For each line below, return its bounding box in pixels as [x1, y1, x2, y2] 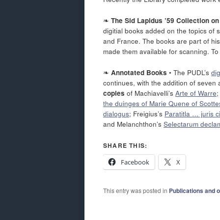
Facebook [121, 157, 149, 166]
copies [103, 88, 127, 98]
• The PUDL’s [167, 67, 211, 77]
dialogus [103, 109, 129, 118]
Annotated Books [111, 67, 167, 77]
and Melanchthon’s [103, 119, 164, 129]
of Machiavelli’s [127, 88, 175, 98]
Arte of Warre [175, 88, 217, 98]
